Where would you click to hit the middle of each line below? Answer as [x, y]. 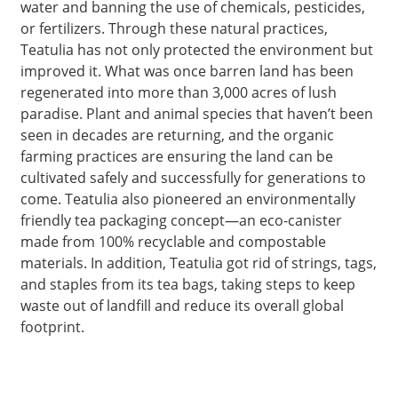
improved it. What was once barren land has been [187, 71]
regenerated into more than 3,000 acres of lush [178, 92]
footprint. [52, 326]
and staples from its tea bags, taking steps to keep [187, 284]
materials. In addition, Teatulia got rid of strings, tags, [198, 263]
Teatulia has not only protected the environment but [196, 49]
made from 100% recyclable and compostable [173, 241]
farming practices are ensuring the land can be [176, 156]
